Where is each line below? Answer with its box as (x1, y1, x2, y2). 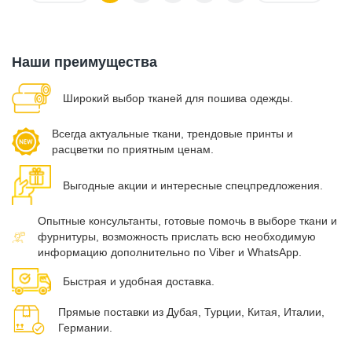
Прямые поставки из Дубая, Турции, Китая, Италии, (57, 306, 324, 319)
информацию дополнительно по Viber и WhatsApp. (37, 246, 302, 259)
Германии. (57, 321, 112, 335)
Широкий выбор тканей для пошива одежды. (63, 92, 293, 104)
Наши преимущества (12, 54, 157, 70)
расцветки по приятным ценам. (51, 143, 214, 156)
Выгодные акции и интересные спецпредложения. (63, 178, 323, 192)
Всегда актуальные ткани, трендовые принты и (51, 127, 293, 140)
